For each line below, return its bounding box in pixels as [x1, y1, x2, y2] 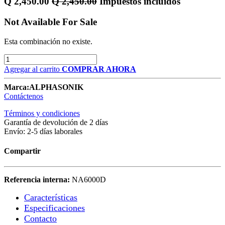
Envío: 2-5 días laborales [4, 127, 82, 136]
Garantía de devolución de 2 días [4, 118, 108, 127]
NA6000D [72, 175, 106, 184]
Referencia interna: [4, 175, 72, 184]
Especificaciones [24, 203, 85, 213]
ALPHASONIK [29, 82, 83, 91]
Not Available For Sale [4, 16, 97, 27]
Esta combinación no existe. [4, 37, 92, 46]
